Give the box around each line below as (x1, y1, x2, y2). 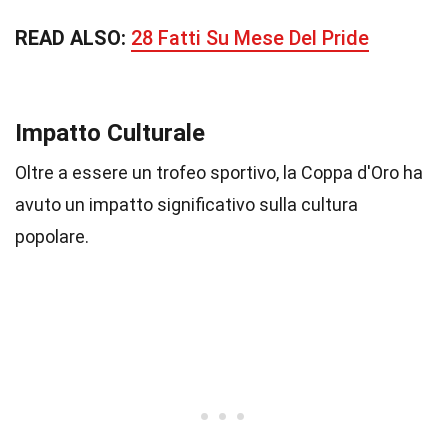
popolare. (15, 226, 89, 247)
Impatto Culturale (15, 119, 205, 147)
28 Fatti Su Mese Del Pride (131, 26, 369, 50)
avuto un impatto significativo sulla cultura (15, 194, 358, 215)
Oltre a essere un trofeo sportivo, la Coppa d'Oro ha (15, 162, 423, 183)
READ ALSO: (15, 26, 131, 50)
